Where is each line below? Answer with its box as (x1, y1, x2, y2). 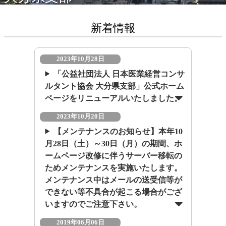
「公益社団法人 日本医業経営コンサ (53, 69, 185, 78)
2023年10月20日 (56, 112, 104, 120)
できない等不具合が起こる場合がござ (45, 187, 183, 196)
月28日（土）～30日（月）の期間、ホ (45, 139, 183, 148)
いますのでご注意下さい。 (45, 199, 142, 208)
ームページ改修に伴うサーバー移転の (45, 151, 183, 160)
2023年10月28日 (56, 55, 104, 63)
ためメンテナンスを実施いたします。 (45, 163, 183, 172)
